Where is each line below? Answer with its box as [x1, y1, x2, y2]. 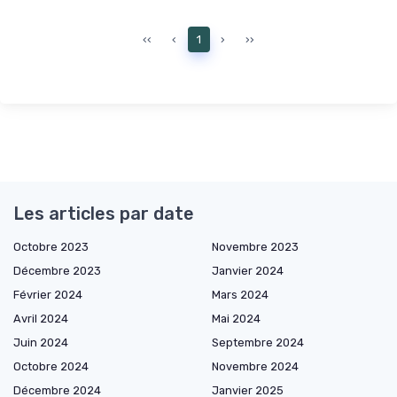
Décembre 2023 [13, 263, 101, 277]
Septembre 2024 [212, 335, 304, 349]
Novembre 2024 [212, 359, 299, 373]
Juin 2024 [13, 335, 68, 349]
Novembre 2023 [212, 239, 299, 253]
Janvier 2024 [212, 263, 284, 277]
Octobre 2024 [13, 359, 89, 373]
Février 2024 [13, 287, 82, 301]
